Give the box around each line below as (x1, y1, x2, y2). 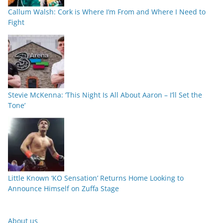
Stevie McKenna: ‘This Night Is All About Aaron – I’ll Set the (8, 90, 202, 100)
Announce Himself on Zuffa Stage (8, 184, 119, 194)
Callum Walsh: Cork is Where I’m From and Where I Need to (8, 7, 206, 17)
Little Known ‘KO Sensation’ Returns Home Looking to (8, 173, 184, 183)
